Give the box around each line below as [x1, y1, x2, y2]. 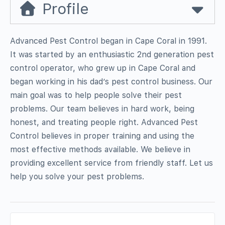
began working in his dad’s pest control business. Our [10, 76, 212, 86]
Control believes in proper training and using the [10, 131, 194, 141]
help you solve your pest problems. [10, 171, 144, 181]
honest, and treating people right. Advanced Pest [10, 117, 198, 127]
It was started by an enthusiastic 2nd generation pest [10, 49, 214, 59]
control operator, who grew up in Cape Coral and [10, 63, 195, 73]
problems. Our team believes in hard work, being [10, 103, 194, 114]
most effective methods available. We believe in [10, 144, 190, 154]
